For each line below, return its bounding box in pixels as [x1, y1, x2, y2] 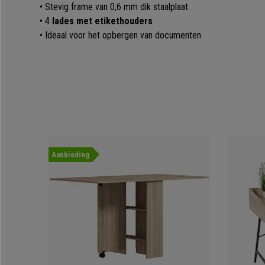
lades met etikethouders [50, 15, 153, 27]
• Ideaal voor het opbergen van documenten [40, 30, 201, 41]
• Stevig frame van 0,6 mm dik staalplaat [40, 1, 190, 13]
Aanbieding [51, 150, 89, 160]
